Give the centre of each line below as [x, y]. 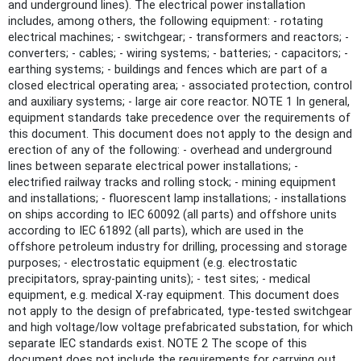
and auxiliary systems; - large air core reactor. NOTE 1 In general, [179, 102]
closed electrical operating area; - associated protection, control [180, 85]
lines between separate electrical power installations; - [153, 166]
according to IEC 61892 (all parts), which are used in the [156, 230]
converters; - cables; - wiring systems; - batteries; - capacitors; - [178, 53]
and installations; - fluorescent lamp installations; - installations [177, 198]
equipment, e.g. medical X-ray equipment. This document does [174, 295]
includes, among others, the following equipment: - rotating [166, 21]
